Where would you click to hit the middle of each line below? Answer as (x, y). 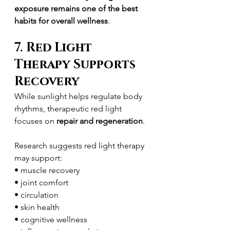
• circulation (36, 195)
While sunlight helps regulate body (79, 96)
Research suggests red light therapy (80, 146)
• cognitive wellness (51, 219)
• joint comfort (41, 183)
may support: (38, 158)
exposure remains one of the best (77, 8)
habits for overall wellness (61, 21)
